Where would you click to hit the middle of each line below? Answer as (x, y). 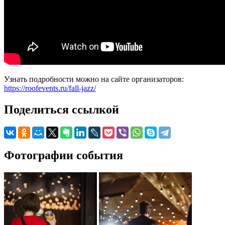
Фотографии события (64, 155)
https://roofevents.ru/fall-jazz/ (50, 88)
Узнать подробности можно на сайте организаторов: (94, 79)
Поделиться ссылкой (62, 109)
